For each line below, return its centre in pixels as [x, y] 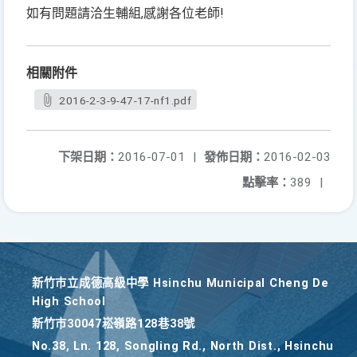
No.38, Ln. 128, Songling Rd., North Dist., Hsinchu [183, 346]
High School [69, 302]
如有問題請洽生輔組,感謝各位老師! [125, 13]
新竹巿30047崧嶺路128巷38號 [114, 324]
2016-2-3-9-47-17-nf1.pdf [126, 100]
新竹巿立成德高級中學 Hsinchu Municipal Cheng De [180, 283]
